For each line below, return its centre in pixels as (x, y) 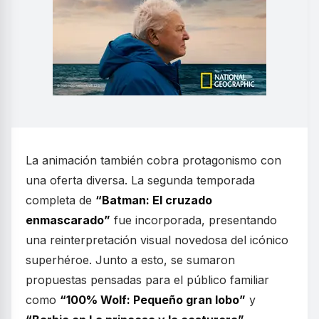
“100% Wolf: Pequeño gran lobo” (153, 300)
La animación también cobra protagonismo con (153, 161)
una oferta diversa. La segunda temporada (140, 181)
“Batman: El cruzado (154, 200)
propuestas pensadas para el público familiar (147, 280)
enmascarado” (68, 220)
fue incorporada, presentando (194, 220)
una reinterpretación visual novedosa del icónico (157, 240)
